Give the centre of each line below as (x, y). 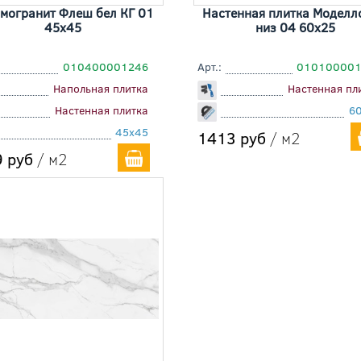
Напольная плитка (101, 89)
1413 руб (232, 138)
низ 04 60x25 (295, 27)
